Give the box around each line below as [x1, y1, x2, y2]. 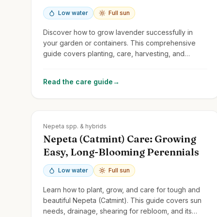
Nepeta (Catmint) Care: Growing [43, 132, 196, 145]
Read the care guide [43, 77, 113, 86]
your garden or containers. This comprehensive [43, 38, 196, 47]
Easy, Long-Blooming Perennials [43, 145, 199, 158]
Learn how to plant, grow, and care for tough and [43, 185, 200, 194]
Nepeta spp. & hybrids [43, 122, 107, 130]
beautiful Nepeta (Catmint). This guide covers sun [43, 196, 201, 204]
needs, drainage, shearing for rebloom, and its [43, 206, 192, 215]
